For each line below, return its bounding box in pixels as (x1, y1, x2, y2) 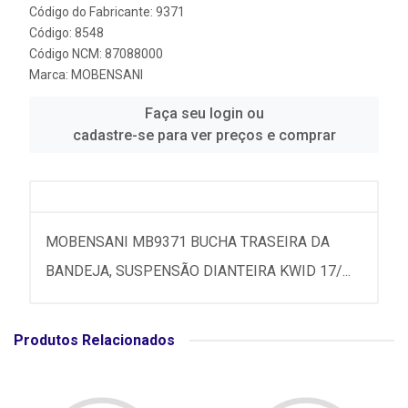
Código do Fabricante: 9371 (29, 5, 185, 19)
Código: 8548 (29, 25, 104, 40)
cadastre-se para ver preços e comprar (72, 127, 336, 144)
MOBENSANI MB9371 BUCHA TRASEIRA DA (46, 233, 330, 250)
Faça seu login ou (144, 105, 264, 122)
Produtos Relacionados (14, 331, 175, 349)
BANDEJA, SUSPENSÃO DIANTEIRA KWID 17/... (46, 262, 351, 280)
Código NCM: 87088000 (29, 46, 163, 61)
